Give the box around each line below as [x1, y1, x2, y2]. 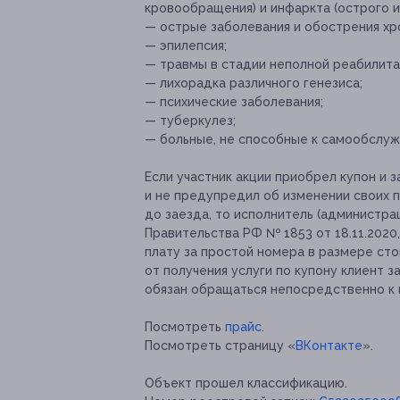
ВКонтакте [296, 338, 362, 354]
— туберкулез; [145, 113, 236, 129]
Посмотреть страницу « [145, 338, 296, 354]
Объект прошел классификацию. [145, 376, 347, 391]
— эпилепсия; [145, 38, 227, 54]
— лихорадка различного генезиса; [145, 76, 362, 91]
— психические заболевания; [145, 95, 323, 110]
